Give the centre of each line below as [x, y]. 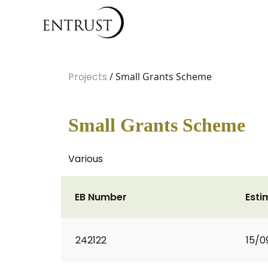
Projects [88, 77]
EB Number [101, 197]
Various [86, 159]
